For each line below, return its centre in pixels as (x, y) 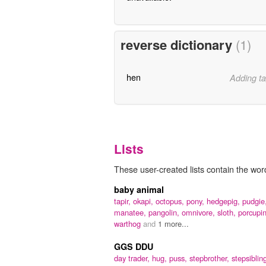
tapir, (123, 201)
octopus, (171, 201)
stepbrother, (210, 258)
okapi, (144, 201)
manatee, (131, 213)
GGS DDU (134, 247)
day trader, (133, 258)
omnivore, (199, 213)
